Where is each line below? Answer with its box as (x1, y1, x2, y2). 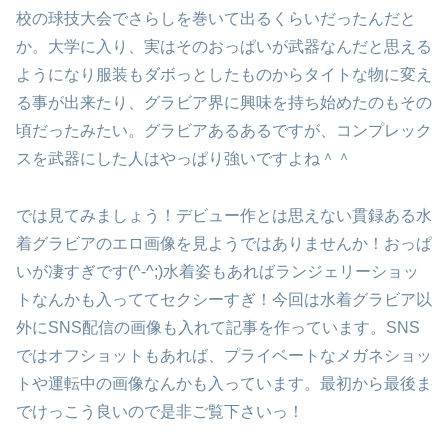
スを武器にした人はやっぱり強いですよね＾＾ (16, 149, 352, 167)
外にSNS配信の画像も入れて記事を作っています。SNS (16, 318, 420, 336)
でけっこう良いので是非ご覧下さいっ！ (16, 402, 304, 420)
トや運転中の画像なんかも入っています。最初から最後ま (16, 374, 432, 392)
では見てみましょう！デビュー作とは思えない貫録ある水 (16, 206, 432, 224)
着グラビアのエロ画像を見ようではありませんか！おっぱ (16, 234, 432, 252)
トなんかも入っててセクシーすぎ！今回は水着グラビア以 (16, 290, 432, 308)
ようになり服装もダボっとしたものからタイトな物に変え (16, 65, 432, 83)
